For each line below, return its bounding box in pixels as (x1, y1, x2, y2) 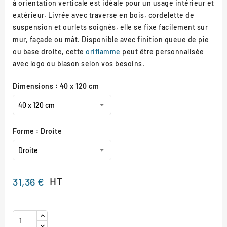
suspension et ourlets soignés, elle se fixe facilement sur (13, 22, 208, 31)
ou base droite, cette (13, 47, 86, 56)
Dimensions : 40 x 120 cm (13, 81, 99, 90)
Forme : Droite (13, 126, 62, 135)
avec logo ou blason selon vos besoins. (13, 59, 144, 68)
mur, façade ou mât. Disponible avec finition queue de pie (13, 34, 209, 44)
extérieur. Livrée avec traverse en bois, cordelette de (13, 10, 194, 19)
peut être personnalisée (120, 47, 204, 56)
